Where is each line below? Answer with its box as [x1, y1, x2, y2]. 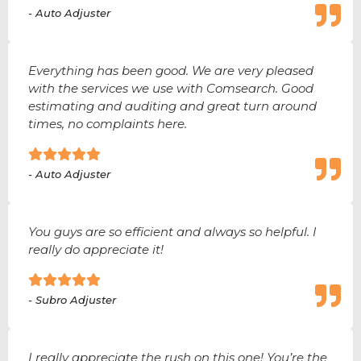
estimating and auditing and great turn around [28, 98, 317, 114]
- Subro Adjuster [28, 293, 116, 307]
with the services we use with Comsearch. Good [28, 80, 313, 96]
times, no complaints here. [28, 115, 187, 131]
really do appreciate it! [28, 242, 164, 258]
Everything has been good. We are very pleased [28, 62, 313, 78]
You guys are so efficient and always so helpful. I [28, 224, 317, 240]
